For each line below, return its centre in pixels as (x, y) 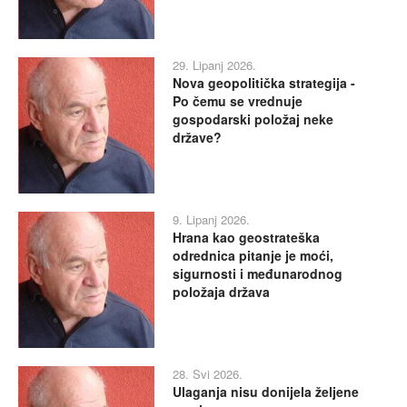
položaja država (221, 291)
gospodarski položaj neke (253, 119)
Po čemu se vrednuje (238, 100)
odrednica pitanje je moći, (253, 255)
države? (197, 137)
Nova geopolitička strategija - (264, 82)
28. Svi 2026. (208, 373)
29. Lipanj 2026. (214, 65)
